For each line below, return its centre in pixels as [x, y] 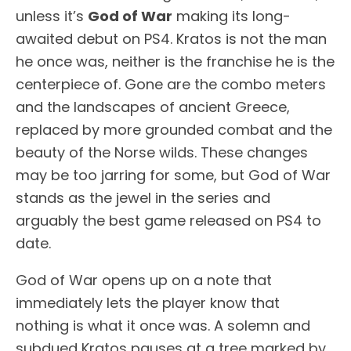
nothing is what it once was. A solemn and [163, 326]
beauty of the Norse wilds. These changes [162, 152]
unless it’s [52, 16]
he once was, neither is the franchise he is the [175, 62]
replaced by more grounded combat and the [174, 130]
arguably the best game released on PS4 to [168, 221]
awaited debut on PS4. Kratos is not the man [171, 39]
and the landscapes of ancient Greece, [153, 107]
